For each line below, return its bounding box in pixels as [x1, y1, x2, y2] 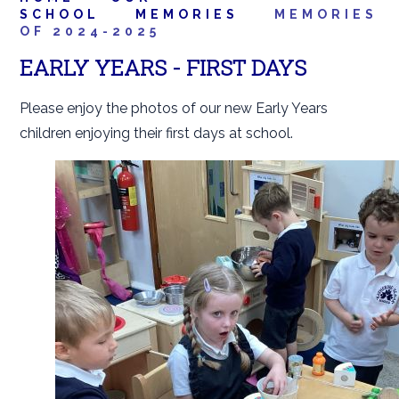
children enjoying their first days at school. [20, 125, 294, 142]
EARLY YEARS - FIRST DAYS [20, 53, 307, 82]
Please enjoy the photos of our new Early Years [20, 100, 329, 117]
